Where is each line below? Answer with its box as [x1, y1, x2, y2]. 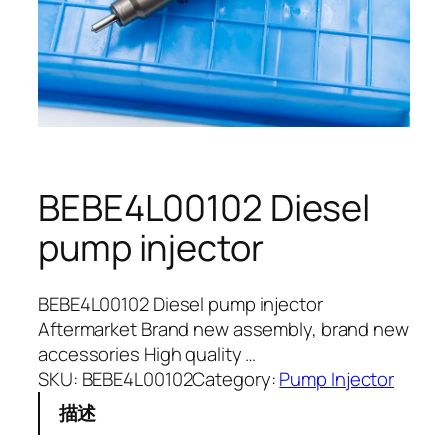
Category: [192, 365, 280, 392]
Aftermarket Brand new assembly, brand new [38, 315, 409, 342]
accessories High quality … [38, 340, 257, 367]
